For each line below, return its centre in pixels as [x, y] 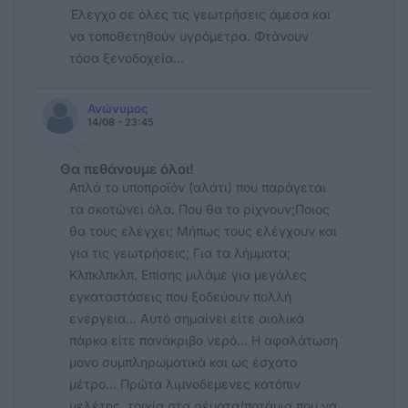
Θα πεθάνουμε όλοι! [127, 168]
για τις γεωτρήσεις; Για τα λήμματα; [180, 252]
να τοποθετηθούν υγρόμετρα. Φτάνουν [189, 36]
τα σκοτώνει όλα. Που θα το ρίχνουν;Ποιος [199, 209]
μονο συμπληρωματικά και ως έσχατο [183, 362]
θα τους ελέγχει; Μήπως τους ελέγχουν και [203, 230]
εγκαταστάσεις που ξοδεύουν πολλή [180, 296]
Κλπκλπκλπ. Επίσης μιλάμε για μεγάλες [188, 274]
